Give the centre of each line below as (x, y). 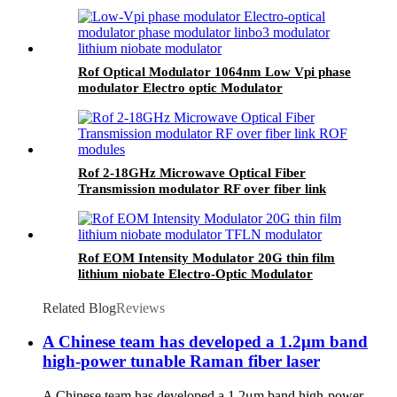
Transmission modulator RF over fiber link (202, 188)
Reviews (140, 307)
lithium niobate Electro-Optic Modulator (195, 273)
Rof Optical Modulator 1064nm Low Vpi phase (214, 71)
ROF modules (117, 204)
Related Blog (79, 307)
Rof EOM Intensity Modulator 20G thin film (206, 257)
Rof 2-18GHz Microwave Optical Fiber (192, 172)
